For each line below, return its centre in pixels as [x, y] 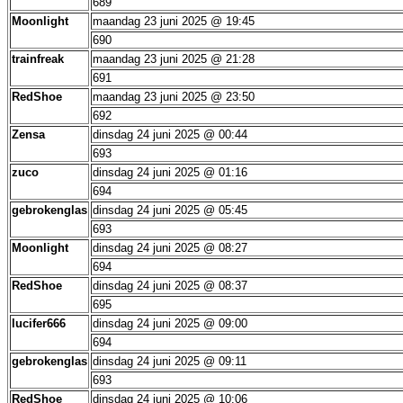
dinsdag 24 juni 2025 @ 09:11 [170, 361]
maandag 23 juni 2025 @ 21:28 [174, 59]
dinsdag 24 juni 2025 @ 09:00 [170, 323]
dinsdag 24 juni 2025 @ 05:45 [170, 210]
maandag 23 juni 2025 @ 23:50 [174, 97]
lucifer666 [39, 323]
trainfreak [38, 59]
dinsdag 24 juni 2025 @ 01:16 [170, 172]
